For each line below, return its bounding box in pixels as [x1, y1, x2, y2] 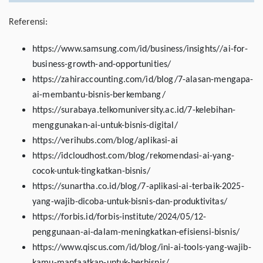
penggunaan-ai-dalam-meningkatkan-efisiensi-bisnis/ [32, 228, 240, 238]
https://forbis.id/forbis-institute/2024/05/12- [32, 213, 207, 222]
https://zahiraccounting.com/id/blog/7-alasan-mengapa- [32, 75, 254, 85]
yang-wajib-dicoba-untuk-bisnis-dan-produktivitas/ [32, 197, 227, 207]
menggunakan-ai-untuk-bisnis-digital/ [32, 121, 178, 131]
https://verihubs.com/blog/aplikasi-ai [32, 136, 178, 146]
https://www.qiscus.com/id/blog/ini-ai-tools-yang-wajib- [32, 243, 251, 253]
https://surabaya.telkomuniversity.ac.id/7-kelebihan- [32, 106, 236, 116]
